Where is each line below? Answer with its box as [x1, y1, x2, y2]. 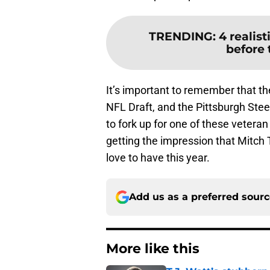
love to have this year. [106, 151, 210, 165]
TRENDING [148, 29, 213, 44]
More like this [106, 240, 199, 257]
